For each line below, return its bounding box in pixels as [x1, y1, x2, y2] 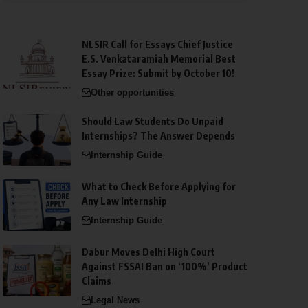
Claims [81, 274, 111, 287]
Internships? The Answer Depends [81, 129, 235, 142]
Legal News [90, 294, 140, 305]
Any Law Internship [81, 195, 167, 207]
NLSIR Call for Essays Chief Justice [81, 38, 233, 50]
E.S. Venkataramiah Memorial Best [81, 52, 236, 65]
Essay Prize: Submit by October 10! [81, 67, 234, 79]
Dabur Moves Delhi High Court [81, 245, 215, 258]
